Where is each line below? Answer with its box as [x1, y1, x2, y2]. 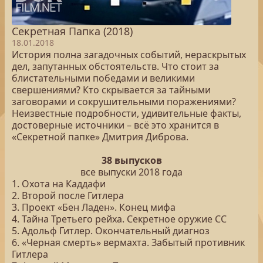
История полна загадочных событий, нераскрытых [12, 48, 246, 61]
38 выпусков [101, 154, 162, 167]
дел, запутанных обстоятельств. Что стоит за [12, 60, 219, 73]
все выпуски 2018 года [80, 166, 183, 178]
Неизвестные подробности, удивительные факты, [12, 107, 241, 120]
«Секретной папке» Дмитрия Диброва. [12, 130, 188, 143]
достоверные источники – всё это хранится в [12, 119, 219, 131]
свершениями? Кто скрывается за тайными [12, 83, 211, 96]
